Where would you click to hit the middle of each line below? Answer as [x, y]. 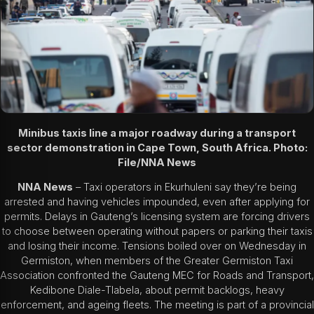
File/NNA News [157, 162]
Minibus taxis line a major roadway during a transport [157, 133]
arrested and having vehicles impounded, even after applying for [157, 202]
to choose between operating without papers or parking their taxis [157, 232]
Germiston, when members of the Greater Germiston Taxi [157, 261]
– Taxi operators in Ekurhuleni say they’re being [185, 187]
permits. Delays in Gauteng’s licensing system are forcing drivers [157, 217]
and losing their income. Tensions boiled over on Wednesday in [157, 246]
